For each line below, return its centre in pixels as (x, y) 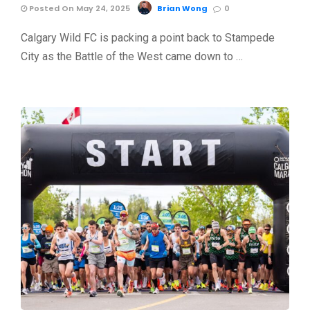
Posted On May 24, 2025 (79, 9)
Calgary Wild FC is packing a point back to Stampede (148, 38)
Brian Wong (182, 9)
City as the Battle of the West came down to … (132, 57)
